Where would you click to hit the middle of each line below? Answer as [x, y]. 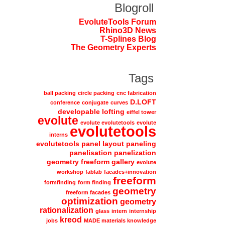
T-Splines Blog [128, 39]
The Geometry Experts [113, 47]
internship [142, 211]
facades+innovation [130, 172]
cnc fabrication [136, 93]
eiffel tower [141, 112]
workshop [70, 172]
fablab [93, 172]
